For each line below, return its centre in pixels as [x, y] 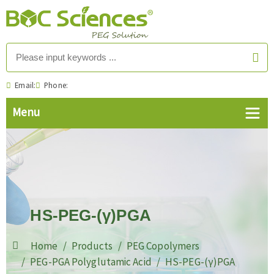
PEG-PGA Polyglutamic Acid [91, 262]
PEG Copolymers [163, 246]
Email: [23, 85]
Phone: [54, 85]
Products [92, 246]
